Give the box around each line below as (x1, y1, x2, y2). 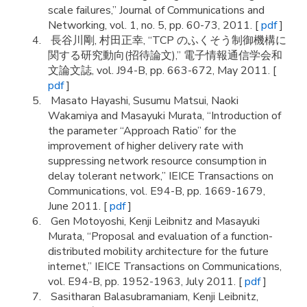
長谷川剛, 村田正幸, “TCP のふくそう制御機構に (48, 33, 286, 48)
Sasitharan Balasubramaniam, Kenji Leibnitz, (48, 289, 258, 304)
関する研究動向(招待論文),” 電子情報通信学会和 (48, 48, 282, 63)
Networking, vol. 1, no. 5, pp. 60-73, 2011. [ (48, 18, 261, 33)
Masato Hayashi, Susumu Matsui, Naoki (48, 93, 238, 108)
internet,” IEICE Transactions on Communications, (48, 259, 282, 274)
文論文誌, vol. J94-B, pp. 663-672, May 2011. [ (48, 63, 276, 78)
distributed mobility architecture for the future (48, 244, 269, 259)
